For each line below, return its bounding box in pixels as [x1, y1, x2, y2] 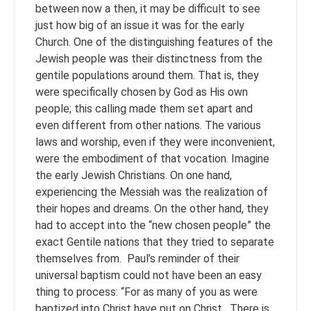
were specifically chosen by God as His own [35, 85, 248, 99]
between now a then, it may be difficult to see [35, 1, 260, 15]
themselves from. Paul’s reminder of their [35, 251, 239, 265]
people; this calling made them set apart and [35, 101, 253, 115]
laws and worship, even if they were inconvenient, [35, 135, 275, 149]
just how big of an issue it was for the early [35, 18, 244, 32]
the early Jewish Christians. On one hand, [35, 168, 232, 182]
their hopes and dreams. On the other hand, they [35, 201, 269, 215]
